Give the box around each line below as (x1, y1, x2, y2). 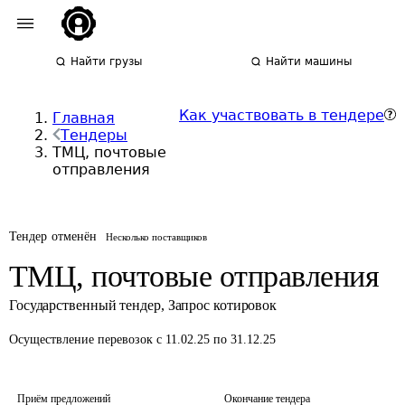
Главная (52, 109, 115, 127)
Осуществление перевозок (9, 333, 156, 346)
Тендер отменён (9, 230, 98, 243)
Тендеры (61, 127, 127, 144)
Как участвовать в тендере (179, 107, 384, 124)
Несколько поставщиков (106, 231, 208, 242)
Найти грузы (71, 55, 143, 68)
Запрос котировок (167, 297, 278, 313)
